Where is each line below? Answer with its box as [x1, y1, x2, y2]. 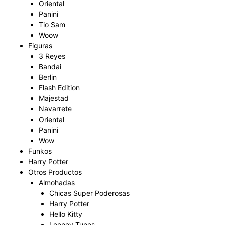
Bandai [39, 62, 61, 71]
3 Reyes [39, 52, 65, 60]
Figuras [28, 41, 52, 50]
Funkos [28, 147, 52, 155]
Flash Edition [39, 83, 80, 92]
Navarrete [39, 104, 72, 113]
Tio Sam [39, 20, 65, 29]
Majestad [39, 94, 69, 102]
